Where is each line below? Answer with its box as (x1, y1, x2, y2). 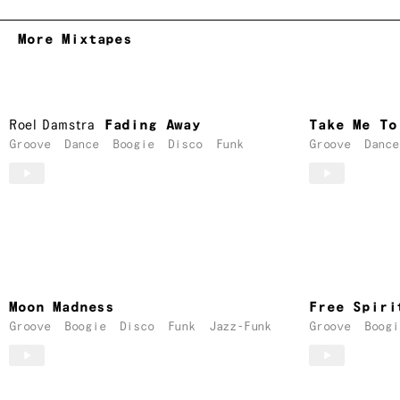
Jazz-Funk (208, 320, 272, 333)
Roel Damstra (9, 118, 96, 134)
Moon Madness (9, 299, 115, 315)
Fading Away (104, 118, 201, 134)
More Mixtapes (18, 32, 132, 48)
